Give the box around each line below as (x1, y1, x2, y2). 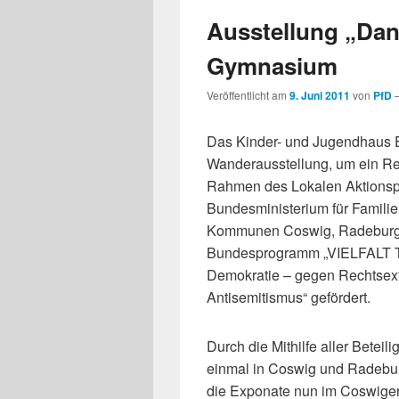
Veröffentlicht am (207, 87, 289, 103)
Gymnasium (207, 49, 338, 83)
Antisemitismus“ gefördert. (207, 287, 370, 308)
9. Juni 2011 (289, 87, 350, 104)
